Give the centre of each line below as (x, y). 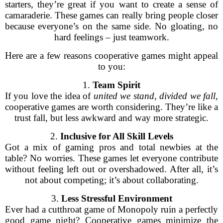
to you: (111, 66)
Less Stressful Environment (116, 198)
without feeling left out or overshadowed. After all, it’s (111, 169)
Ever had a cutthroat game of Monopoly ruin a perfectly (111, 209)
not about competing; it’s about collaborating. (111, 180)
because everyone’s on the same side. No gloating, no (111, 26)
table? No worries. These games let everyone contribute (111, 158)
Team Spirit (116, 85)
